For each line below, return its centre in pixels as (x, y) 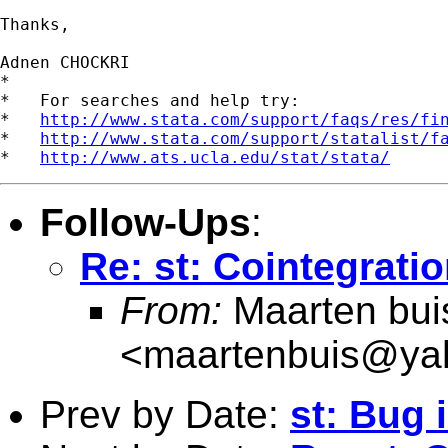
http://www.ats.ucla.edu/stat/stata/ (215, 157)
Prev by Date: (165, 414)
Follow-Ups (145, 222)
